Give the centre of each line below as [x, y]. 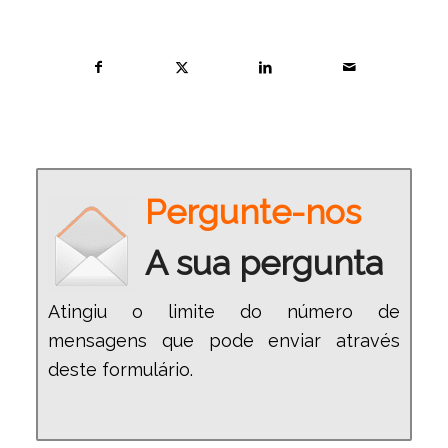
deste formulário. [120, 369]
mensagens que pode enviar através [224, 340]
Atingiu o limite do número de [224, 311]
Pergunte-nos [252, 211]
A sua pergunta [263, 262]
